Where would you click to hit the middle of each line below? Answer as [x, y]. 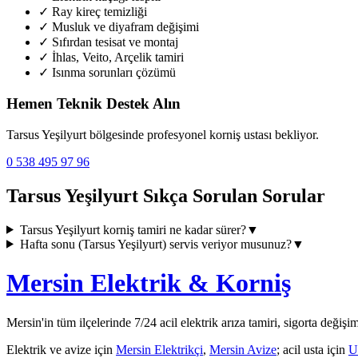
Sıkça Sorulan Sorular [232, 195]
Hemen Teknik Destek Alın [93, 104]
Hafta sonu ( [51, 244]
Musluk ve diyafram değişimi [124, 27]
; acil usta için [312, 349]
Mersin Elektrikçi [159, 349]
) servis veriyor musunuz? [227, 244]
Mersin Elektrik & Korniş [149, 283]
